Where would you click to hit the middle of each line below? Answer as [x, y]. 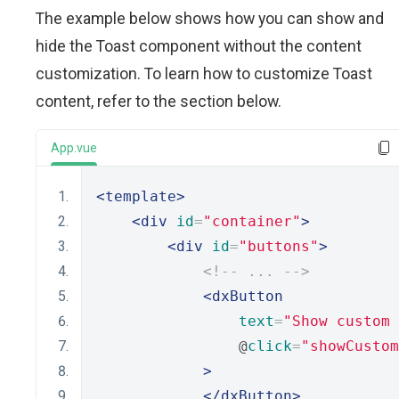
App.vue [74, 148]
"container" [252, 221]
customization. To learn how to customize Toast [204, 73]
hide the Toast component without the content [199, 46]
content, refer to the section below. [159, 101]
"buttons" [279, 246]
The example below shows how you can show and [210, 18]
